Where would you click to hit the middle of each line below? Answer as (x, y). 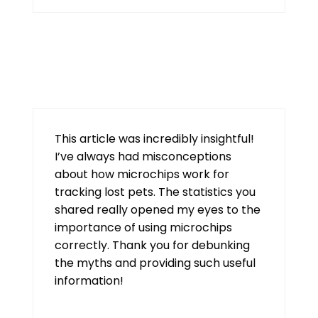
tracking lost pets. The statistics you (155, 192)
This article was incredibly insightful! (154, 138)
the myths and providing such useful (155, 263)
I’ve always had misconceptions (143, 156)
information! (89, 280)
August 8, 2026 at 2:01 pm (102, 80)
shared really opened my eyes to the (158, 209)
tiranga (53, 62)
